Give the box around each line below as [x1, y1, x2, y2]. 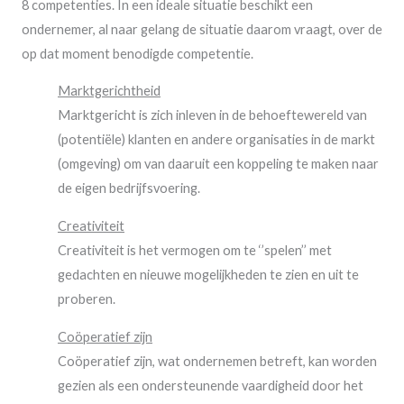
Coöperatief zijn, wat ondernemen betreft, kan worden [58, 353, 377, 369]
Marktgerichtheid [58, 83, 161, 99]
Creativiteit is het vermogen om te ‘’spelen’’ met [58, 242, 332, 258]
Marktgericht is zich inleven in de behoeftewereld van [58, 107, 367, 124]
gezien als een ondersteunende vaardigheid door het [58, 377, 363, 393]
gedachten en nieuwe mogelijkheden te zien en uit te [58, 266, 359, 282]
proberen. [58, 290, 115, 307]
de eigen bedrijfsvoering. [58, 180, 200, 197]
